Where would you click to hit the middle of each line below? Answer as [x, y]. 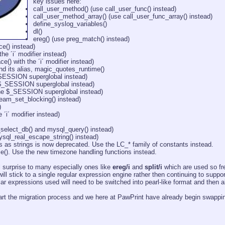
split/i [153, 167]
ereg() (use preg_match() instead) [81, 39]
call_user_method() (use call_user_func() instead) [105, 9]
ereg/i [121, 167]
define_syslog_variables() [70, 24]
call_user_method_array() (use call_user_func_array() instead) [123, 17]
